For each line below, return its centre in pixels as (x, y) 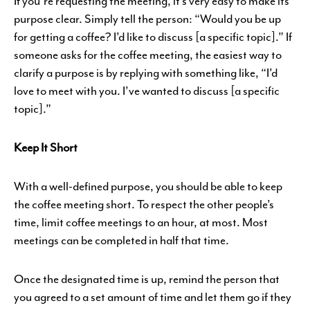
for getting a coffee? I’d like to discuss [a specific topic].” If (153, 37)
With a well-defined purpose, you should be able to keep (148, 186)
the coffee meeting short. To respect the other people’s (144, 204)
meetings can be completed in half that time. (121, 240)
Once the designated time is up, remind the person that (147, 279)
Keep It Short (46, 147)
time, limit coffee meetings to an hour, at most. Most (141, 222)
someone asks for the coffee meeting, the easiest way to (148, 55)
